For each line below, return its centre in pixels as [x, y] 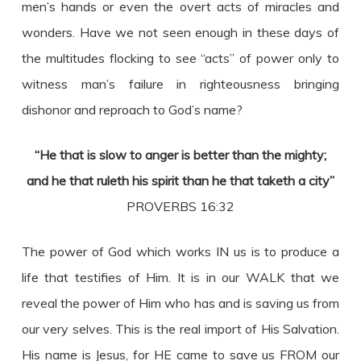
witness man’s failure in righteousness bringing [180, 84]
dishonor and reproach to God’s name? [132, 110]
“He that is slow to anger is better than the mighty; [180, 155]
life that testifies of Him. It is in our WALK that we [180, 277]
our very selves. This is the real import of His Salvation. [180, 329]
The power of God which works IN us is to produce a [180, 251]
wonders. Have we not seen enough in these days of [180, 32]
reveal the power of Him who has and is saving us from [180, 303]
